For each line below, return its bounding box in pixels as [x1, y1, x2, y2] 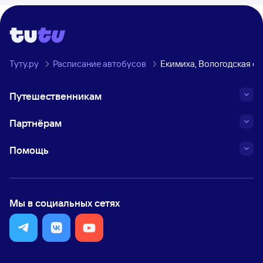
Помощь [9, 144, 49, 156]
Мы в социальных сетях [9, 197, 120, 209]
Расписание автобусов [53, 58, 146, 69]
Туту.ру [9, 58, 39, 69]
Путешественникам [9, 90, 102, 102]
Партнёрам [9, 117, 62, 129]
